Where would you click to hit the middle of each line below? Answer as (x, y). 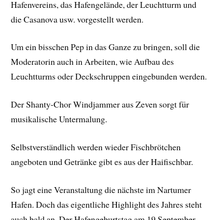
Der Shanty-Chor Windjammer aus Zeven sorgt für (100, 104)
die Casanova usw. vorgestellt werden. (77, 19)
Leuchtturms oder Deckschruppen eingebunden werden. (109, 76)
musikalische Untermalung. (59, 119)
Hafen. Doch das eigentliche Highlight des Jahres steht (107, 204)
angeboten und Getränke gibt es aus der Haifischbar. (102, 161)
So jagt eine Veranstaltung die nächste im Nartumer (101, 189)
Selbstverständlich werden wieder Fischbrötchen (96, 147)
